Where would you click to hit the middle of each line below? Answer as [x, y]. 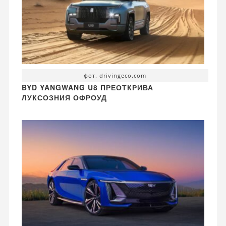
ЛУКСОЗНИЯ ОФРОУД [64, 98]
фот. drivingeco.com [115, 76]
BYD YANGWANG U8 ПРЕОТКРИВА [87, 88]
